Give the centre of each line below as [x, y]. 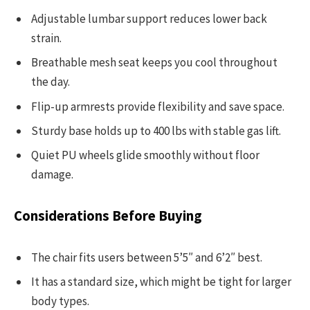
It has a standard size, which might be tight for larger [161, 282]
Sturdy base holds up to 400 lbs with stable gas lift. [156, 131]
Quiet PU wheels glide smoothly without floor [145, 155]
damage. [52, 175]
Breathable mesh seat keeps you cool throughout [154, 63]
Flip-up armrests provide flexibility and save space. [158, 106]
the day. [51, 82]
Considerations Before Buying [108, 216]
